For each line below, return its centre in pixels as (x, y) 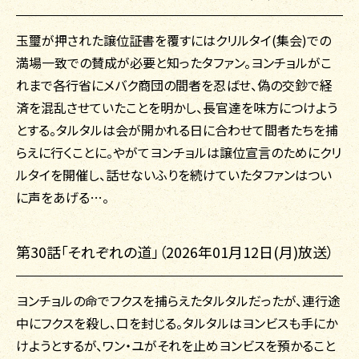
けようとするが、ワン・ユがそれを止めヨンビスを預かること (176, 346)
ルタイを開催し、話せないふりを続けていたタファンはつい (174, 175)
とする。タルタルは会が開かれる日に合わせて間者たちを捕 (177, 130)
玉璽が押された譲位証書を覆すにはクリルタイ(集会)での (173, 40)
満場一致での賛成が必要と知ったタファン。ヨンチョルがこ (174, 63)
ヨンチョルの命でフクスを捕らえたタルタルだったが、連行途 (178, 301)
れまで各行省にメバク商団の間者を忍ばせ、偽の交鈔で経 (174, 85)
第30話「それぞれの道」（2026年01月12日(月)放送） (175, 252)
